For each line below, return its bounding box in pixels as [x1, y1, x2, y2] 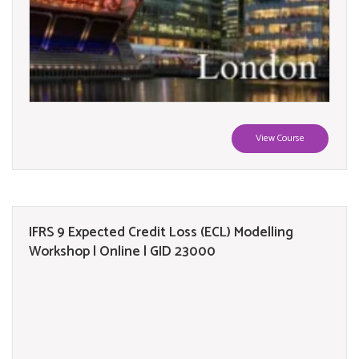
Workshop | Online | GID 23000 [29, 240, 216, 263]
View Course [256, 131, 305, 146]
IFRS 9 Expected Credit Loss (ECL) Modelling [29, 220, 293, 244]
